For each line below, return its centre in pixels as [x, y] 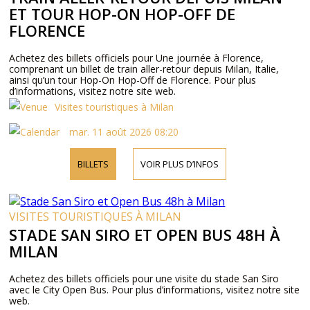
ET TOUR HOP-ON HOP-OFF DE [122, 14]
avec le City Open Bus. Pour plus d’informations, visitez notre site [155, 290]
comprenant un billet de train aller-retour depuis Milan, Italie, [144, 69]
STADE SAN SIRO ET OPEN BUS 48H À [145, 235]
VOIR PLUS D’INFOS [179, 164]
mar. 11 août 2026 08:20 [123, 132]
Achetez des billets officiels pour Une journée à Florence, [137, 58]
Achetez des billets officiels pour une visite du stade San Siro [144, 279]
